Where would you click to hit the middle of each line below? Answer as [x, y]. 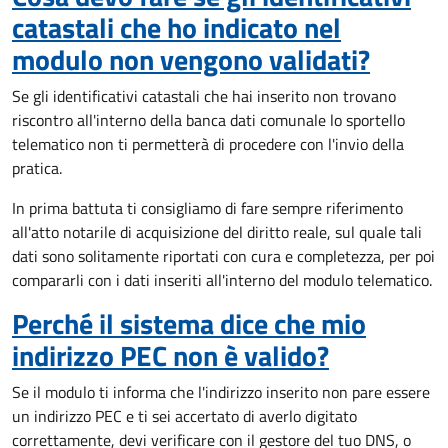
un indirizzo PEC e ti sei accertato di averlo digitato [184, 416]
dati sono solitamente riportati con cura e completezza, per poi [223, 256]
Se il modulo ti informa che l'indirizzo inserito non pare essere [221, 392]
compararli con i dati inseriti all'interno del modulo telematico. [222, 280]
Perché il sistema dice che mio [189, 323]
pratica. [37, 168]
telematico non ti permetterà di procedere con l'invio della [208, 144]
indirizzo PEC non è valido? [170, 355]
